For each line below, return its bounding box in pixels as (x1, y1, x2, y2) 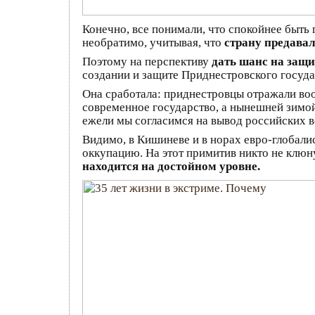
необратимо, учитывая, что (82, 36, 224, 49)
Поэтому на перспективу (82, 55, 212, 68)
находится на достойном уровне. (82, 160, 260, 173)
